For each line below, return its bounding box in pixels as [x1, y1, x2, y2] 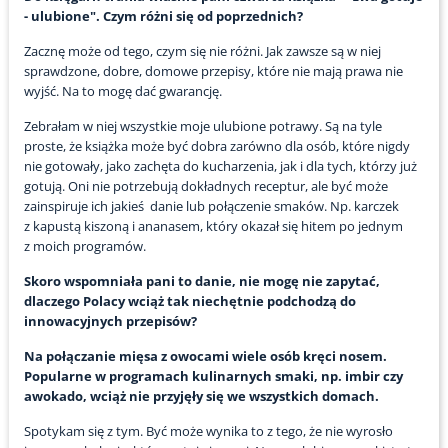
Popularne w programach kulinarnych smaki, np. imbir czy [23, 367, 403, 386]
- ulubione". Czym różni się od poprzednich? [23, 7, 303, 26]
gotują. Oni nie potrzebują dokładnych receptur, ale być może [23, 177, 388, 196]
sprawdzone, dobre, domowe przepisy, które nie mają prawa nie [23, 62, 403, 81]
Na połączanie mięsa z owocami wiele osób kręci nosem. [23, 347, 387, 366]
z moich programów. [23, 237, 146, 256]
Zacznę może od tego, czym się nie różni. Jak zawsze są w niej [23, 42, 381, 61]
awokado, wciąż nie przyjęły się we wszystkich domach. [23, 387, 379, 406]
